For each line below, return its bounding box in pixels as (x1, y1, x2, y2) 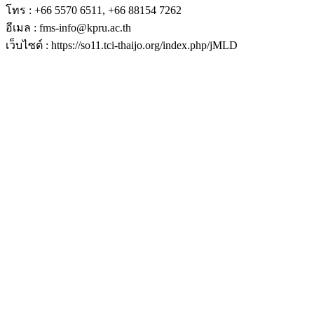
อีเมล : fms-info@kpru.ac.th (6, 21, 131, 34)
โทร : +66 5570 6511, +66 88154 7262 (6, 4, 182, 16)
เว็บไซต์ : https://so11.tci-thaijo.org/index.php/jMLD (6, 39, 238, 51)
